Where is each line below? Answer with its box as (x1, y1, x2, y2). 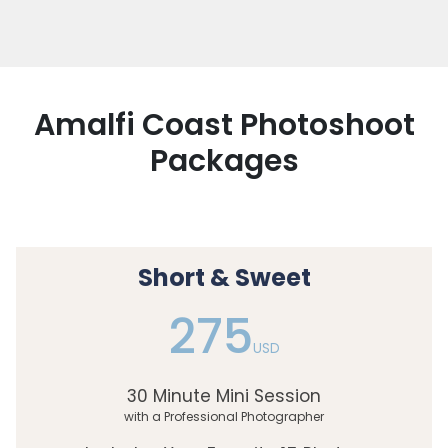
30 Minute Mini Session (127, 384, 321, 409)
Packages (149, 140, 299, 183)
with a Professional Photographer (124, 408, 324, 426)
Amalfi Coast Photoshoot (33, 104, 415, 147)
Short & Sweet (137, 261, 311, 295)
